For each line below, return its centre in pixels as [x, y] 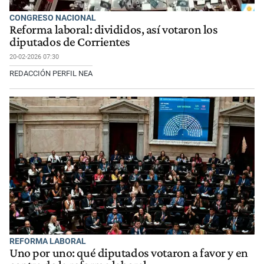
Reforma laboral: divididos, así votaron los [114, 30]
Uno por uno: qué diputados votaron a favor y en [129, 253]
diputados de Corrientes [70, 42]
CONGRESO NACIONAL [53, 17]
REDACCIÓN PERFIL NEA [51, 74]
